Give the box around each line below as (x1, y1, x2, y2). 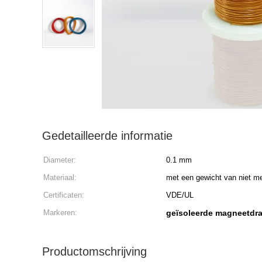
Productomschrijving (42, 245, 147, 258)
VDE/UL (166, 191, 194, 199)
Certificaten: (43, 191, 84, 199)
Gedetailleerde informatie (42, 129, 173, 142)
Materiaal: (43, 173, 77, 182)
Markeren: (43, 208, 77, 217)
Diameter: (43, 156, 76, 164)
